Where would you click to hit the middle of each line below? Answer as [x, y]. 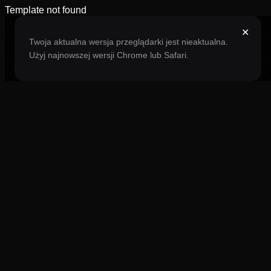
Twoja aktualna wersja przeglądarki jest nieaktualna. [129, 42]
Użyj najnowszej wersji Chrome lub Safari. [109, 55]
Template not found [46, 10]
